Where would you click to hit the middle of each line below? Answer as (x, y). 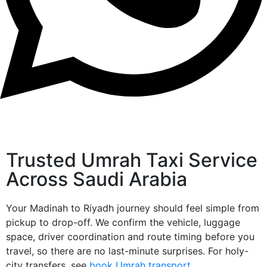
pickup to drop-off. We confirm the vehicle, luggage (123, 223)
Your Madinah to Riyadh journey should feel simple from (133, 208)
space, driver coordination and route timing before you (130, 237)
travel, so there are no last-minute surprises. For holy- (127, 251)
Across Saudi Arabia (97, 179)
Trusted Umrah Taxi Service (132, 160)
